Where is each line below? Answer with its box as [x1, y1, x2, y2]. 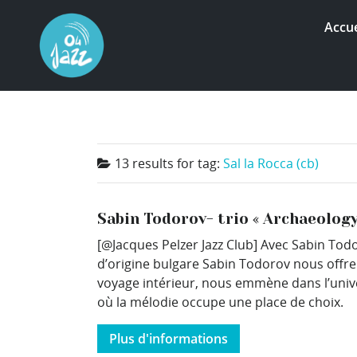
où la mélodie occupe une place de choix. [97, 292, 343, 311]
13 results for [115, 154, 198, 172]
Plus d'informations [109, 329, 228, 347]
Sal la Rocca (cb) [223, 154, 319, 172]
